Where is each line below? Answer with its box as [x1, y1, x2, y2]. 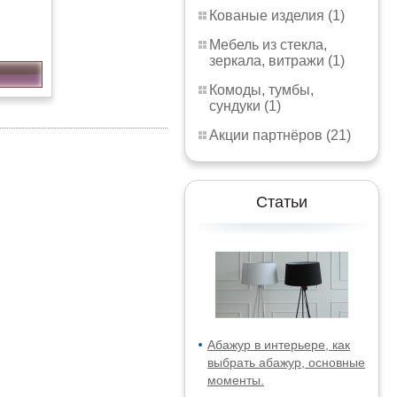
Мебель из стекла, [209, 37, 327, 52]
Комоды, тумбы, [209, 82, 314, 97]
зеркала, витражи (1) [209, 53, 345, 68]
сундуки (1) [209, 98, 281, 113]
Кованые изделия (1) [209, 8, 345, 23]
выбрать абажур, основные [207, 355, 365, 370]
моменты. [207, 373, 264, 387]
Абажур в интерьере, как [207, 338, 350, 352]
